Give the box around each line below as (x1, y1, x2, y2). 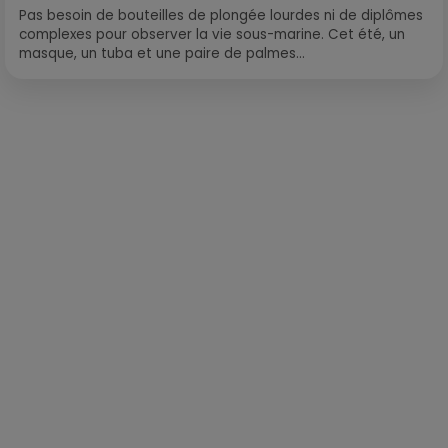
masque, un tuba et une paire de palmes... (19, 43, 305, 63)
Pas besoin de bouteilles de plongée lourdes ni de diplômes (19, 5, 423, 25)
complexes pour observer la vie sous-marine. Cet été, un (19, 24, 405, 44)
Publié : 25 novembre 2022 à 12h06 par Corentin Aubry (337, 143, 376, 163)
